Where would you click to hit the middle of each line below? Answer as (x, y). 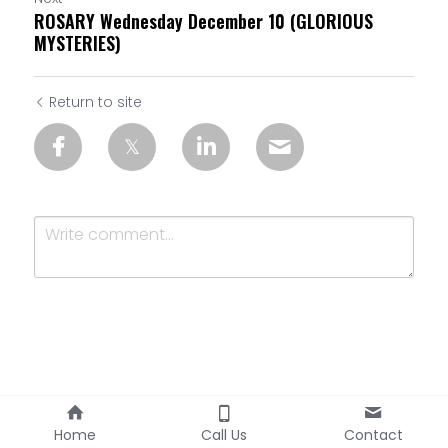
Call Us (223, 435)
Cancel (184, 415)
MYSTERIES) (77, 43)
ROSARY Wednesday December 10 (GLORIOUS (203, 21)
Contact (373, 435)
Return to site (95, 102)
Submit (85, 415)
